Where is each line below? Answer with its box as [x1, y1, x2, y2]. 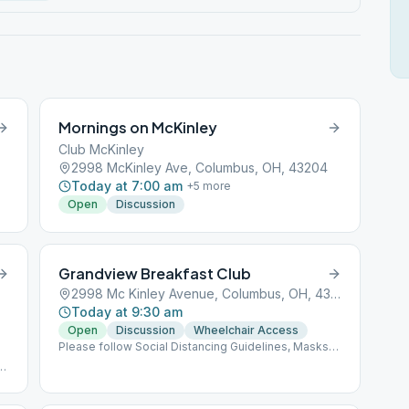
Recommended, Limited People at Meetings [58, 354, 298, 368]
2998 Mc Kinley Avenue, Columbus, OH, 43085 [330, 286, 341, 301]
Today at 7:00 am [71, 178, 184, 194]
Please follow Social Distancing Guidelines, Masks [58, 340, 330, 353]
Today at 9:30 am [71, 304, 184, 320]
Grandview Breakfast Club [58, 264, 252, 283]
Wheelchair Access [194, 323, 299, 337]
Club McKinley [58, 142, 145, 157]
